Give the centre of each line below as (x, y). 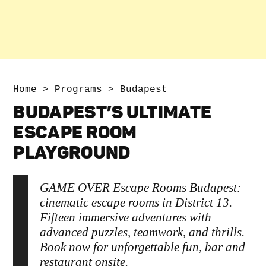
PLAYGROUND (72, 152)
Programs (79, 89)
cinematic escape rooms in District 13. (136, 202)
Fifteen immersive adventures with (126, 217)
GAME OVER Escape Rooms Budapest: (141, 187)
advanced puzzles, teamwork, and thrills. (142, 232)
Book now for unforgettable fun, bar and (143, 247)
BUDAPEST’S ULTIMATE (113, 112)
